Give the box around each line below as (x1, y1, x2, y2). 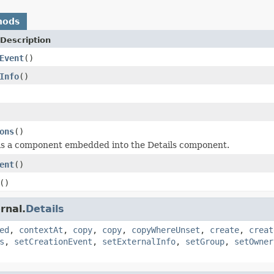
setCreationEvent (14, 236, 92, 246)
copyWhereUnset (131, 224, 200, 235)
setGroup (185, 236, 224, 246)
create (210, 224, 239, 235)
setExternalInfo (102, 236, 176, 246)
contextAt (19, 224, 63, 235)
